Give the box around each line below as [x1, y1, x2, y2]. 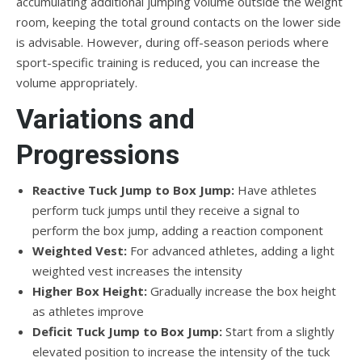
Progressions [16, 138, 179, 170]
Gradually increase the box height [147, 283, 336, 299]
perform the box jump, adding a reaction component [32, 222, 323, 238]
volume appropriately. [16, 74, 137, 90]
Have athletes [234, 182, 317, 198]
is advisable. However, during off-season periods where [16, 34, 329, 50]
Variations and [16, 103, 195, 135]
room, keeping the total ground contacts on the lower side [16, 14, 341, 30]
